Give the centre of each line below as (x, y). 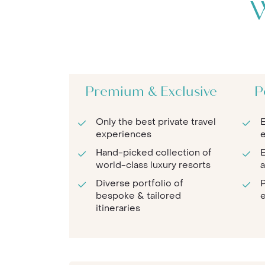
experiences (124, 135)
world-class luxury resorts (153, 165)
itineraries (118, 209)
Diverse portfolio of (140, 184)
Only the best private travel (156, 122)
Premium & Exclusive (151, 93)
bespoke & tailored (138, 196)
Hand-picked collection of (154, 153)
